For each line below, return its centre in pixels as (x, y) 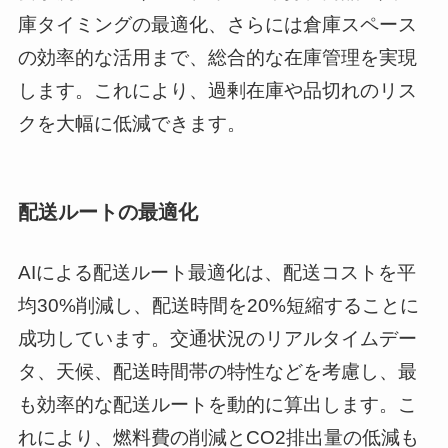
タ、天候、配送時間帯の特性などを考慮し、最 (217, 372)
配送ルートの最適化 (107, 212)
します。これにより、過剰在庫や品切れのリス (217, 91)
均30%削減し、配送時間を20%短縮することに (218, 306)
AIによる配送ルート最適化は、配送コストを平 (216, 273)
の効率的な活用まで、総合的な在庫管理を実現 (217, 58)
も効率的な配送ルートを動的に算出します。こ (217, 405)
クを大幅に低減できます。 (131, 124)
